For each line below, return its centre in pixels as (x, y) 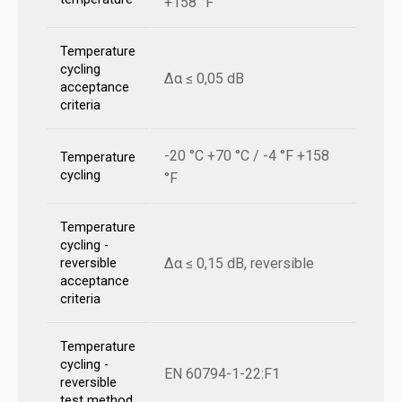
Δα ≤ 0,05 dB (204, 79)
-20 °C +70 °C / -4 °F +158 (247, 156)
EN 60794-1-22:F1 (222, 374)
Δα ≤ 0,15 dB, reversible (239, 264)
